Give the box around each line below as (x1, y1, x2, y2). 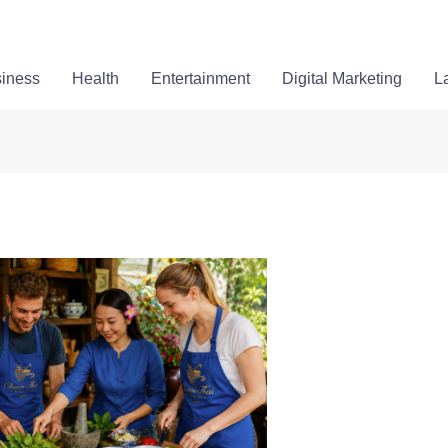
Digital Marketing (282, 70, 403, 87)
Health (72, 70, 120, 87)
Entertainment (151, 70, 251, 87)
